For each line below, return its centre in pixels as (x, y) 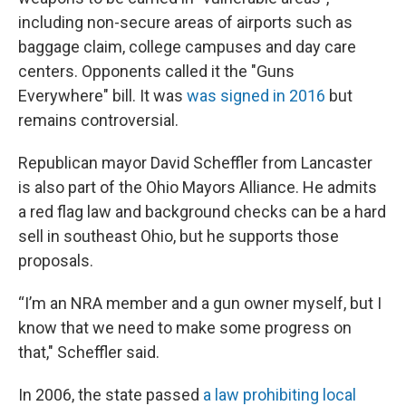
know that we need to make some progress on (185, 328)
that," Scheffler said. (89, 352)
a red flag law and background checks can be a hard (202, 212)
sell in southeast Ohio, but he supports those (179, 236)
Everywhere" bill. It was (102, 96)
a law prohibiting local (280, 395)
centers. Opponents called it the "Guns (156, 71)
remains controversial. (98, 120)
